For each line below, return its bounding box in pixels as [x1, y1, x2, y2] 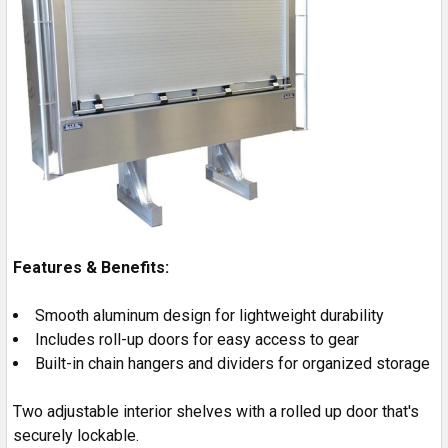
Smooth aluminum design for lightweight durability [35, 305, 384, 325]
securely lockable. [13, 425, 139, 445]
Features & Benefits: [13, 257, 169, 277]
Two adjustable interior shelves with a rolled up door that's [13, 401, 419, 421]
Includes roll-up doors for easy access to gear [35, 329, 359, 349]
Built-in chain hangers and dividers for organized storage [35, 353, 430, 373]
